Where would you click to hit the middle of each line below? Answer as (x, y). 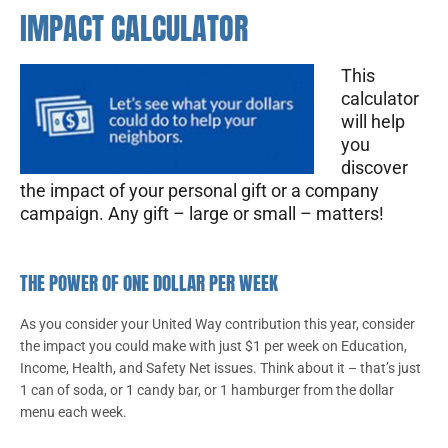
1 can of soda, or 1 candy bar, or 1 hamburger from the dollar (207, 390)
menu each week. (73, 412)
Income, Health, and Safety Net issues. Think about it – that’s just (220, 368)
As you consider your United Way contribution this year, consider (217, 324)
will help (373, 122)
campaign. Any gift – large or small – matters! (202, 214)
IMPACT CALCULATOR (134, 29)
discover (374, 168)
